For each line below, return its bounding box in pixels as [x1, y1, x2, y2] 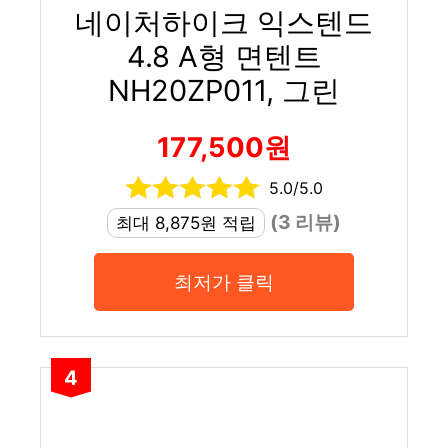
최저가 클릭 [174, 269, 274, 294]
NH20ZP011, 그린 [108, 72, 340, 108]
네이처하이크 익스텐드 [75, 4, 373, 40]
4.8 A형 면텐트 [126, 38, 322, 74]
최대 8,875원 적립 [116, 212, 256, 233]
